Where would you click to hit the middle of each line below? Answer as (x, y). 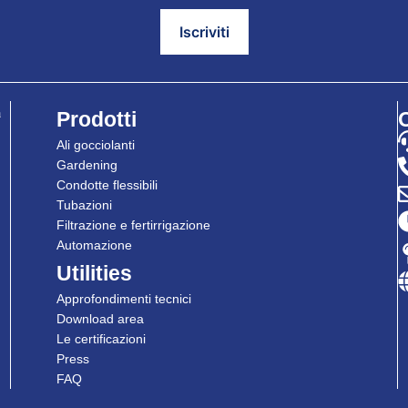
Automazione (94, 245)
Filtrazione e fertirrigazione (133, 225)
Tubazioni (84, 205)
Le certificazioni (101, 339)
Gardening (87, 165)
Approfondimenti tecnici (123, 299)
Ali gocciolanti (95, 145)
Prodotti (96, 120)
